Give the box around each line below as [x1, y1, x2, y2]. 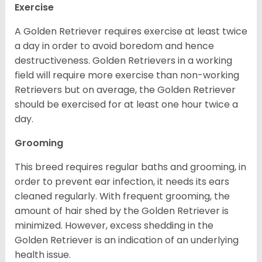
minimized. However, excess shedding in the [15, 218, 213, 232]
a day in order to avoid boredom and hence [15, 39, 214, 53]
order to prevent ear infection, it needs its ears [15, 174, 229, 188]
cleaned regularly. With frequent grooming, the [15, 189, 230, 203]
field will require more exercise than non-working [15, 68, 239, 82]
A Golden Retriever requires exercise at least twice [15, 24, 247, 38]
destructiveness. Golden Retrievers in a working [15, 53, 232, 67]
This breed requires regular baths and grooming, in [15, 160, 246, 174]
